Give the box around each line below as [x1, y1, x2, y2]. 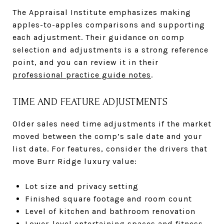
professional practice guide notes [12, 69, 151, 79]
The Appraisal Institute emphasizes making [12, 7, 191, 17]
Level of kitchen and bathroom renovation [24, 206, 195, 216]
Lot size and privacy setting [24, 181, 138, 191]
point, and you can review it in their [12, 57, 158, 67]
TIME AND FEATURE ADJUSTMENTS [12, 95, 167, 107]
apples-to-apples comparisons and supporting [12, 19, 205, 29]
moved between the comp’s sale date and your [12, 131, 202, 141]
